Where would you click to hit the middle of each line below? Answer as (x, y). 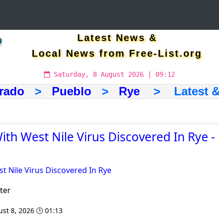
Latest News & (117, 38)
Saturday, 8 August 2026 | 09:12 (112, 74)
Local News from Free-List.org (117, 53)
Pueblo (71, 91)
